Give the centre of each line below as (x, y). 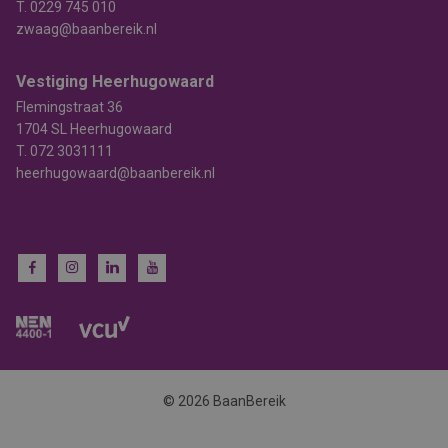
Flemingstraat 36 (69, 107)
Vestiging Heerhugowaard (115, 81)
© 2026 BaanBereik (224, 401)
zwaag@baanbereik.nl (86, 29)
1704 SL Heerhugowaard (94, 129)
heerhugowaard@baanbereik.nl (115, 173)
